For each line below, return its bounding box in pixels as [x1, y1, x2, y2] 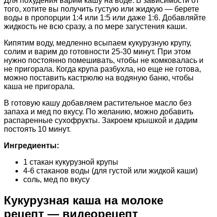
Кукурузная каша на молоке [4, 194, 163, 207]
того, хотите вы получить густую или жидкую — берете [4, 5, 199, 14]
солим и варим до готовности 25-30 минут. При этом [4, 47, 191, 56]
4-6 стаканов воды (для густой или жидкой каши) [23, 167, 198, 175]
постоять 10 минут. [4, 125, 71, 134]
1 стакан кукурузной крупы [23, 158, 118, 167]
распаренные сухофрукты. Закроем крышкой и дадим [4, 116, 198, 125]
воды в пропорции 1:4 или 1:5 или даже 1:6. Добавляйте [4, 14, 206, 22]
